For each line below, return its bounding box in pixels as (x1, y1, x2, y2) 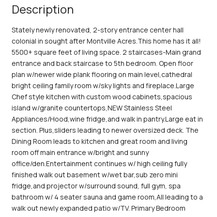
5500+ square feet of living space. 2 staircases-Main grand (12, 47, 201, 57)
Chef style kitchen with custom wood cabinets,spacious (12, 92, 192, 101)
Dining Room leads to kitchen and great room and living (12, 136, 187, 146)
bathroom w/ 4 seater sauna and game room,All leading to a (12, 192, 203, 201)
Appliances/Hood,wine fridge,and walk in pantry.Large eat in (12, 114, 203, 124)
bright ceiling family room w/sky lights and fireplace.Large (12, 80, 194, 90)
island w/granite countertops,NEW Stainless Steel (12, 103, 172, 112)
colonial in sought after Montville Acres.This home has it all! (12, 36, 201, 46)
